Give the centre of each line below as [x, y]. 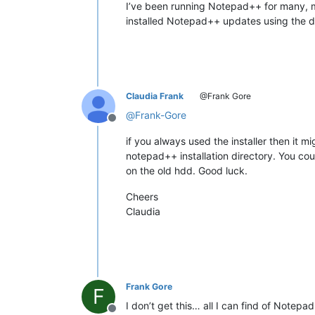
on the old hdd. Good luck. [187, 170]
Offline [129, 125]
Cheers [142, 196]
